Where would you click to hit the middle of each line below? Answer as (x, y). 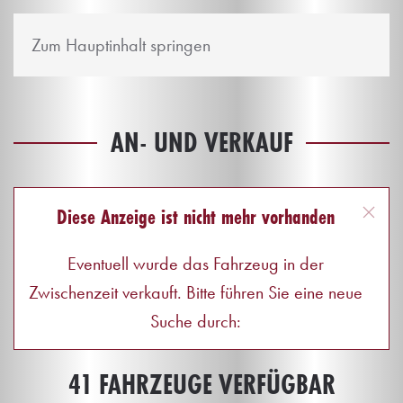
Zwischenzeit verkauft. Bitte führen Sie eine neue (195, 292)
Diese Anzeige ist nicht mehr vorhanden (195, 216)
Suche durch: (195, 321)
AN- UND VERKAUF (201, 143)
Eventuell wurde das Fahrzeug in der (195, 264)
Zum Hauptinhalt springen (121, 45)
